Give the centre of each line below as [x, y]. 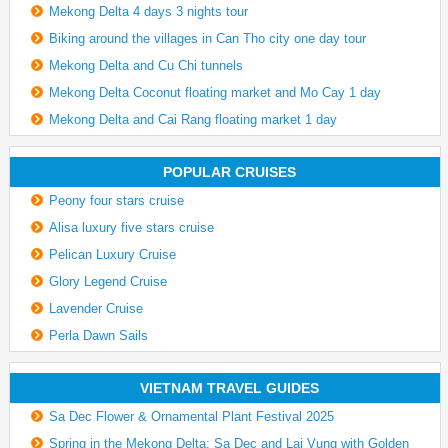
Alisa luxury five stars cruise [132, 227]
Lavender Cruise [96, 308]
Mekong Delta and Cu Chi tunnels [146, 65]
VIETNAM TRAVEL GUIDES [230, 387]
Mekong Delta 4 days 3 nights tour [149, 11]
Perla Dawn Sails [99, 335]
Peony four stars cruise [117, 200]
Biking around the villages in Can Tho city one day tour [208, 38]
